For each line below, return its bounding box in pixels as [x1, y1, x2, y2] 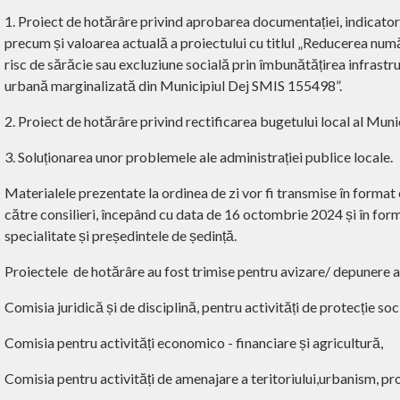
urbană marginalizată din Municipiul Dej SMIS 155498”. [4, 76, 342, 94]
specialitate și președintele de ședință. [4, 226, 237, 244]
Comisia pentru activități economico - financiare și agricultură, [4, 333, 383, 351]
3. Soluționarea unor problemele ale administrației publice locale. [4, 147, 393, 165]
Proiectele [4, 262, 68, 279]
